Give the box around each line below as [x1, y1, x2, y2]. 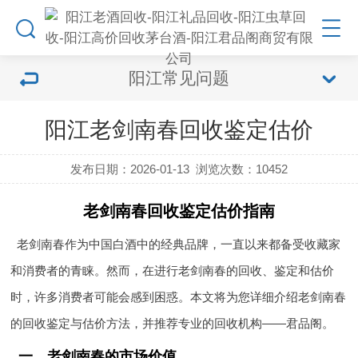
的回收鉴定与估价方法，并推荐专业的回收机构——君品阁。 [10, 316, 335, 330]
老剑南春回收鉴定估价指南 [83, 202, 275, 220]
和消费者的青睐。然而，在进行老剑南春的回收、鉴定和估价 [10, 264, 335, 277]
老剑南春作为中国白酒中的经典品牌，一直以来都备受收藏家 [16, 237, 340, 251]
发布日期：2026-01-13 [70, 162, 189, 176]
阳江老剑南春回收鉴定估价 [45, 117, 313, 142]
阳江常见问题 [129, 69, 229, 87]
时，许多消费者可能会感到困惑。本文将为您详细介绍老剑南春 [10, 290, 347, 304]
